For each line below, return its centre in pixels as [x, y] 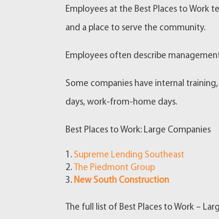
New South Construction [122, 181]
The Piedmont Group [115, 168]
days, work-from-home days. [121, 103]
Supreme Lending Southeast [129, 155]
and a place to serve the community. [136, 28]
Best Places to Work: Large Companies [138, 131]
